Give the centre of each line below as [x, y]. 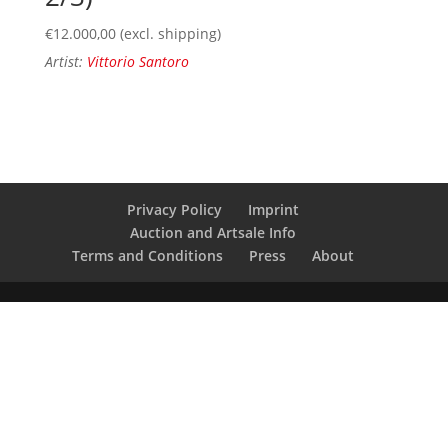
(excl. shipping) [170, 34]
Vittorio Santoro [137, 62]
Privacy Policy [174, 210]
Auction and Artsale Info [212, 233]
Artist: [65, 62]
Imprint [273, 210]
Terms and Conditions [147, 256]
